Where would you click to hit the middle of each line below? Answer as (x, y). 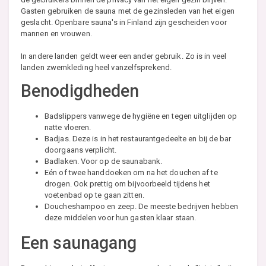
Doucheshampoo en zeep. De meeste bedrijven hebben (141, 207)
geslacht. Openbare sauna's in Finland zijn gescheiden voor (124, 23)
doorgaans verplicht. (80, 150)
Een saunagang (79, 243)
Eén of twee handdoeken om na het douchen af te (131, 173)
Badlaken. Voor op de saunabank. (104, 161)
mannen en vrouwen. (56, 34)
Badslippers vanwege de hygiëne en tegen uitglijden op (141, 116)
